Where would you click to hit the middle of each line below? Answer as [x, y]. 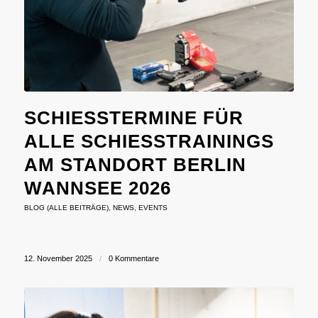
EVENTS [153, 207]
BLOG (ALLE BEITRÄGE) [66, 207]
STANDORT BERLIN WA [135, 164]
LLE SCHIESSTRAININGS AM [149, 141]
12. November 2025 [58, 258]
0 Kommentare [133, 258]
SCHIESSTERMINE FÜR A [133, 117]
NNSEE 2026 [87, 188]
